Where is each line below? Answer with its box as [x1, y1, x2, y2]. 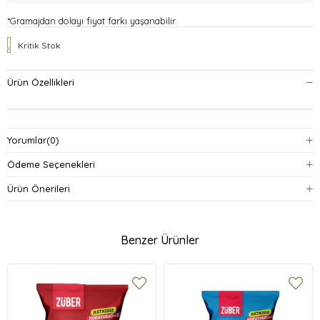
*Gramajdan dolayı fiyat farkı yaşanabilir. [7, 15, 180, 26]
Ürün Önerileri [7, 183, 70, 194]
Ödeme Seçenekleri [7, 159, 95, 170]
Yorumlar [7, 134, 46, 146]
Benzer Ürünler [121, 233, 199, 247]
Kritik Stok [18, 39, 61, 51]
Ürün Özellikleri [7, 76, 74, 88]
